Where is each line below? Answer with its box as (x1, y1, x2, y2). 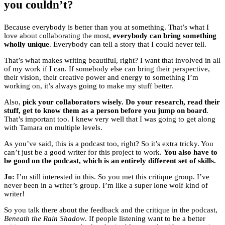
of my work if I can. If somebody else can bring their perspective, (4, 65, 210, 73)
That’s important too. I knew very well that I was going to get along (4, 115, 215, 124)
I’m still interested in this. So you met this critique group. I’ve (15, 173, 209, 181)
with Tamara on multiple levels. (4, 124, 102, 132)
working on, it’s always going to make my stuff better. (4, 82, 173, 90)
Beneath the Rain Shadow (4, 214, 85, 223)
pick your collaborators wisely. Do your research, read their (23, 98, 220, 106)
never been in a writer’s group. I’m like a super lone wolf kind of (4, 181, 208, 190)
